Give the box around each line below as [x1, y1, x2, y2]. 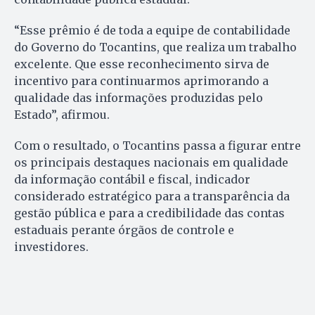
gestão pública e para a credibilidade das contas [14, 205, 285, 220]
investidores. [14, 239, 89, 254]
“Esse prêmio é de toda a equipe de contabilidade [14, 22, 290, 37]
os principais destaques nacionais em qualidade [14, 155, 288, 169]
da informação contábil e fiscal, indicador [14, 172, 250, 186]
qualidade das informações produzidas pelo [14, 90, 263, 105]
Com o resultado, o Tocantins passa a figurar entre [14, 138, 301, 153]
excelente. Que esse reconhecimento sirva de [14, 56, 269, 71]
